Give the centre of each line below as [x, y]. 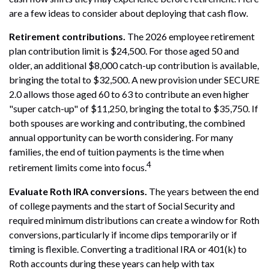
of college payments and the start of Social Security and [122, 205]
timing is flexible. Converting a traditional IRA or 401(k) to [128, 249]
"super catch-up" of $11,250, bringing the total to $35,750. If [134, 109]
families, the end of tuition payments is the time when [116, 152]
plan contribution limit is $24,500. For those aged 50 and [124, 51]
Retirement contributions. [68, 37]
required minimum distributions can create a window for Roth [134, 220]
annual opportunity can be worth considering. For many [121, 138]
